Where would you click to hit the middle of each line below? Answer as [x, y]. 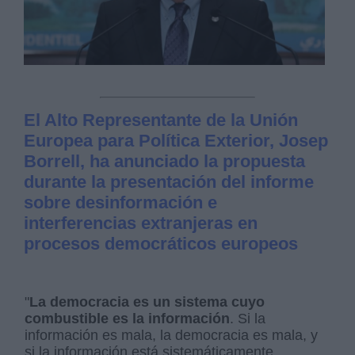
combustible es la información [128, 319]
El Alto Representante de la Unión [161, 120]
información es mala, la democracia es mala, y [172, 336]
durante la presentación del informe [169, 182]
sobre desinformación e [121, 203]
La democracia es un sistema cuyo [147, 302]
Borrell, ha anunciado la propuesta [165, 162]
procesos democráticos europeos [161, 244]
